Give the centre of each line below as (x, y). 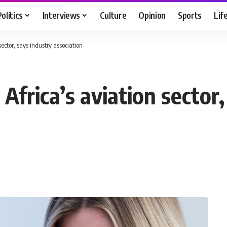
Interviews (61, 15)
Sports (190, 15)
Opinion (152, 15)
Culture (113, 15)
